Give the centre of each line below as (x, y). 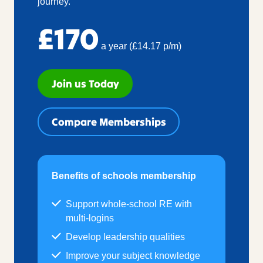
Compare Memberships (109, 122)
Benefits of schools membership (124, 176)
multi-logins (90, 218)
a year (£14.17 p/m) (140, 46)
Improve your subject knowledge (133, 255)
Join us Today (85, 84)
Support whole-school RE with (129, 204)
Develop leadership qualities (125, 237)
